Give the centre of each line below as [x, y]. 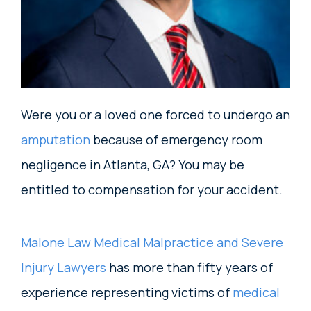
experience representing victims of [127, 292]
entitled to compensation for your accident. [152, 190]
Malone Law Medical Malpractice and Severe [152, 242]
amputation [56, 140]
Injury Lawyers [64, 267]
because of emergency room [176, 140]
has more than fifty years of [190, 267]
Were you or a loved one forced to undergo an [155, 115]
